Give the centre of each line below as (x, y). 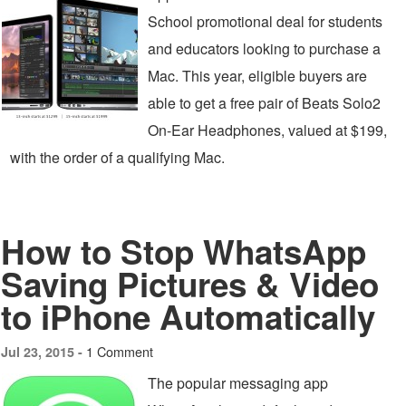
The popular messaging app (238, 383)
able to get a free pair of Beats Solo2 (264, 103)
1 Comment (120, 351)
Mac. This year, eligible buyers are (257, 76)
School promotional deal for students (265, 21)
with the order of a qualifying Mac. (117, 157)
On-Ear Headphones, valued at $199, (267, 130)
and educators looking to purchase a (264, 48)
